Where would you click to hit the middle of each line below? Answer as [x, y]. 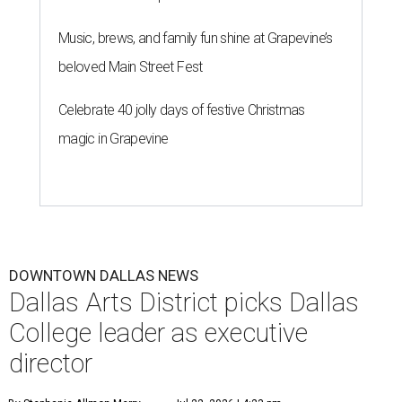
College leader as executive [158, 333]
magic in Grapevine [114, 139]
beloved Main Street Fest [131, 67]
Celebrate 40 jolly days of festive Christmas [182, 110]
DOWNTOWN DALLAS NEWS [104, 276]
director [51, 364]
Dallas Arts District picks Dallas [184, 303]
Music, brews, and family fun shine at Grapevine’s [196, 39]
